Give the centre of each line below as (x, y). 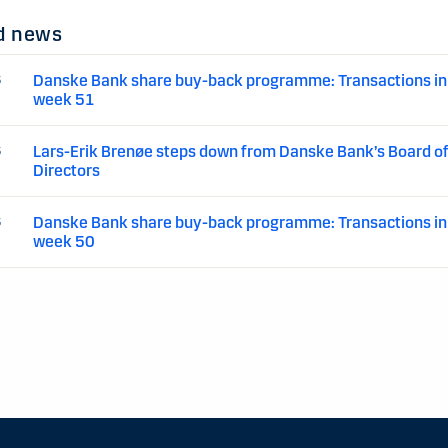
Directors (67, 170)
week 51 (64, 99)
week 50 (64, 241)
